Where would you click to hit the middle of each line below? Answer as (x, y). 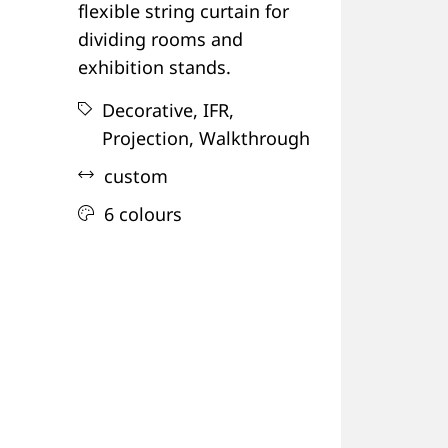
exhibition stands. (155, 66)
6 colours (143, 213)
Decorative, (150, 109)
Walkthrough (252, 137)
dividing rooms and (161, 38)
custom (136, 175)
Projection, (148, 137)
